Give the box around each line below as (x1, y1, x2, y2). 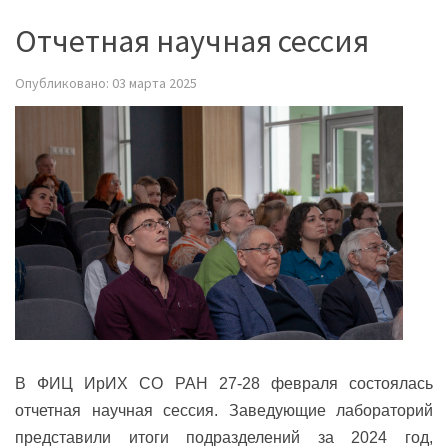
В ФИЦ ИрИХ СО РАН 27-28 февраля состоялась (15, 374, 433, 392)
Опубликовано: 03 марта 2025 (15, 73, 197, 92)
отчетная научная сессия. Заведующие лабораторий (15, 401, 433, 419)
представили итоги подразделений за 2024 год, (15, 428, 433, 446)
